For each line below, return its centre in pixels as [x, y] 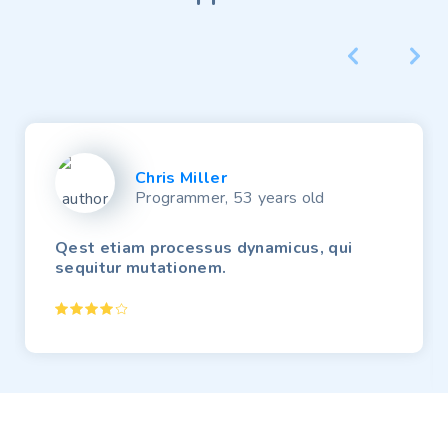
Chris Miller [181, 177]
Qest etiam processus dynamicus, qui [204, 247]
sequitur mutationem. [141, 267]
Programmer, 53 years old [230, 197]
